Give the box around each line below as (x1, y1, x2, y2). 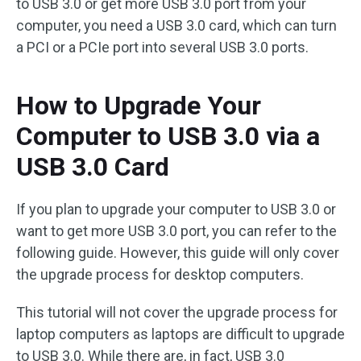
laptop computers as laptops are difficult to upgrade (16, 326, 345, 342)
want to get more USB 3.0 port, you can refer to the (16, 222, 337, 239)
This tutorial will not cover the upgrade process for (16, 304, 338, 321)
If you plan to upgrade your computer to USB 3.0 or (16, 201, 336, 218)
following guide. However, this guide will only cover (16, 244, 339, 261)
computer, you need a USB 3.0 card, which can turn (16, 17, 337, 34)
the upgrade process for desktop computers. (16, 266, 304, 283)
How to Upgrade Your (16, 90, 261, 121)
